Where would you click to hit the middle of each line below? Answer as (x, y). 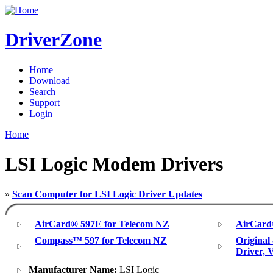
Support (44, 102)
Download (50, 80)
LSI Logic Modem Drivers (114, 164)
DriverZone (53, 40)
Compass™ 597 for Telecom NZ (101, 240)
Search (42, 91)
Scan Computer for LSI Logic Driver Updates (107, 194)
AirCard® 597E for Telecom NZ (102, 224)
